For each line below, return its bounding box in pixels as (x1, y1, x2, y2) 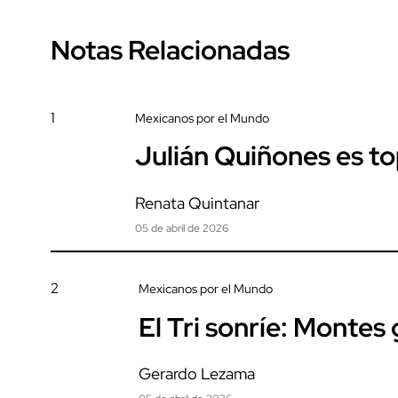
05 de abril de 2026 (135, 221, 228, 236)
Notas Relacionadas (51, 32, 290, 68)
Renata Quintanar (135, 193, 259, 214)
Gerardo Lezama (139, 363, 255, 385)
